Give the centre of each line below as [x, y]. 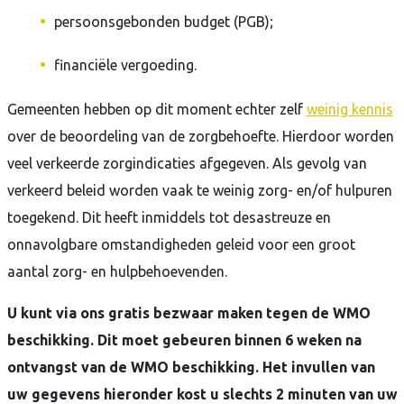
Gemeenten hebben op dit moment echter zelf [156, 109]
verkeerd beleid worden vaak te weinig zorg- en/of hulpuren [201, 190]
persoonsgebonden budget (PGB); [163, 22]
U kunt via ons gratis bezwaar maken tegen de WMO [188, 313]
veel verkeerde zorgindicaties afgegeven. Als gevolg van [187, 163]
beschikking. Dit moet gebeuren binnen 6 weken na [184, 340]
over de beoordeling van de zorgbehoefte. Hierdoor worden [200, 136]
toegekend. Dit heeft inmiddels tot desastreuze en [169, 217]
